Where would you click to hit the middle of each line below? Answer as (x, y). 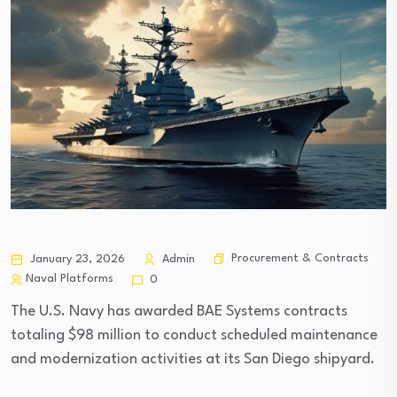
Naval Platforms (70, 279)
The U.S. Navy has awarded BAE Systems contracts (179, 311)
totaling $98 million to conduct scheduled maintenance (194, 335)
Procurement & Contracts (300, 259)
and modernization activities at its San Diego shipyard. (193, 359)
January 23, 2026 (76, 259)
